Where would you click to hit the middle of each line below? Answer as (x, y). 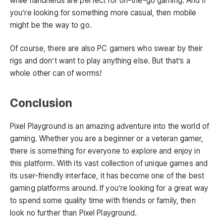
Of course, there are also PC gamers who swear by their (107, 49)
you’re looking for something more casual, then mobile (103, 12)
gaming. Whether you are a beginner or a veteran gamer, (107, 139)
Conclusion (41, 103)
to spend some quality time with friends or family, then (103, 201)
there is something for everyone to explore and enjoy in (105, 151)
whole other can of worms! (56, 73)
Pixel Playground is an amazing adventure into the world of (110, 126)
